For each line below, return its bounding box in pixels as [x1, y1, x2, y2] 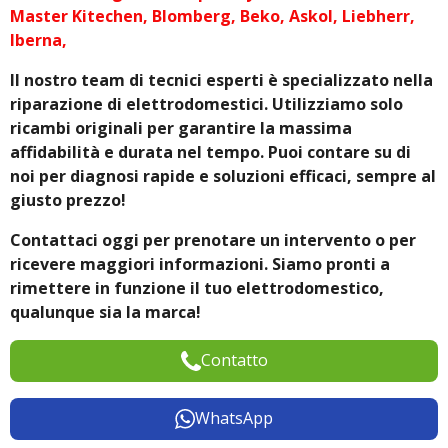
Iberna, [10, 28, 71, 51]
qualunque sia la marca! [10, 300, 201, 323]
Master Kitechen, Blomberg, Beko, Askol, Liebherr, [10, 4, 415, 27]
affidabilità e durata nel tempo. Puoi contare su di [10, 140, 411, 163]
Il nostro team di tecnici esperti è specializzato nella [10, 68, 433, 91]
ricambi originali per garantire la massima [10, 116, 352, 139]
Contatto [200, 349, 268, 372]
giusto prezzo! [10, 188, 126, 211]
